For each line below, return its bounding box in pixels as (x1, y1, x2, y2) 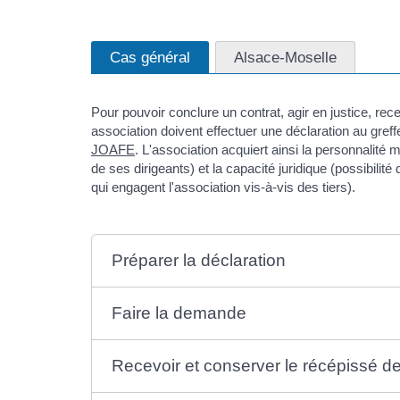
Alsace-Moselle (234, 48, 337, 66)
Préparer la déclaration (112, 251, 287, 270)
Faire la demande (112, 304, 247, 322)
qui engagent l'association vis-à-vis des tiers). (91, 179, 355, 195)
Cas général (110, 48, 190, 66)
